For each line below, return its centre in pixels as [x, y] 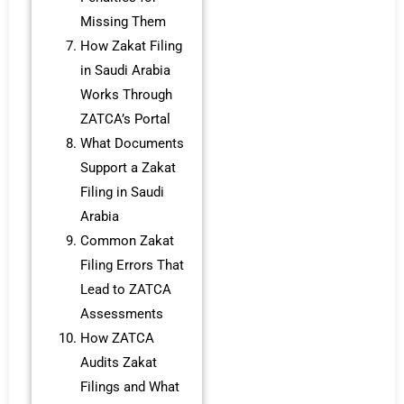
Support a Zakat [128, 168]
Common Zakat [127, 241]
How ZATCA [117, 339]
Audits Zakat [118, 363]
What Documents [132, 144]
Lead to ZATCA [125, 290]
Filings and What [129, 387]
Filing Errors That [132, 266]
